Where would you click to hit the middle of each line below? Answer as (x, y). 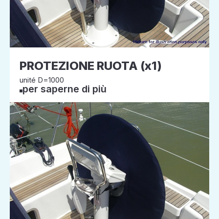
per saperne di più (65, 89)
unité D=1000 (42, 80)
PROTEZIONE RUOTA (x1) (91, 66)
